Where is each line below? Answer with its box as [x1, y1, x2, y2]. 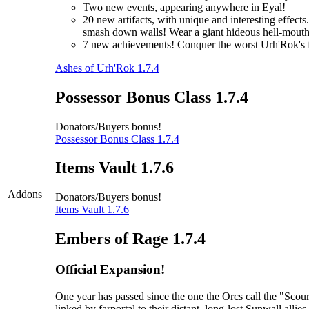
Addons [8, 188, 42, 201]
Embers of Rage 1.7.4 [55, 230, 206, 248]
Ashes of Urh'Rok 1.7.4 [55, 61, 159, 74]
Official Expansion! [55, 262, 165, 277]
